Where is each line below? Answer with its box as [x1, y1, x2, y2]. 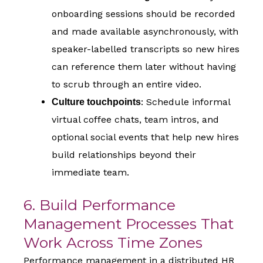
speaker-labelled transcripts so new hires [52, 43, 240, 55]
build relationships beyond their [52, 149, 196, 161]
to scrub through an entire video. [52, 79, 201, 90]
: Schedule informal [141, 96, 230, 108]
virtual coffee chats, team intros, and [52, 114, 219, 126]
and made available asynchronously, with [52, 26, 238, 38]
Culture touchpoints [52, 97, 141, 107]
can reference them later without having [52, 61, 236, 73]
